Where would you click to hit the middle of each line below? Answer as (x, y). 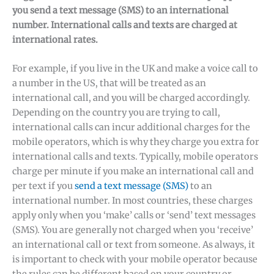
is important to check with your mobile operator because (135, 260)
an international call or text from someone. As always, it (134, 245)
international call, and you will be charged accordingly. (131, 98)
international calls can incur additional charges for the (131, 128)
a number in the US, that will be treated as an (109, 83)
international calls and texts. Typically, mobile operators (135, 157)
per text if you (43, 186)
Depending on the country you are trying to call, (116, 113)
